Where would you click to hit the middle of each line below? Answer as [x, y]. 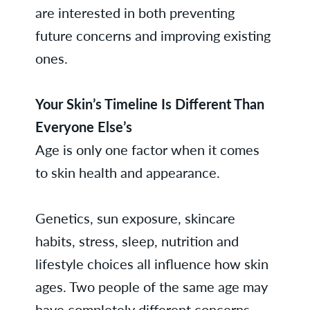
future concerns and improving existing [153, 35]
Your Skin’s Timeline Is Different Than [149, 104]
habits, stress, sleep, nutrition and [137, 241]
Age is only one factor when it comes [147, 149]
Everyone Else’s [83, 127]
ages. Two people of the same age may [151, 286]
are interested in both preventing [135, 12]
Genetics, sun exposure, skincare [135, 218]
